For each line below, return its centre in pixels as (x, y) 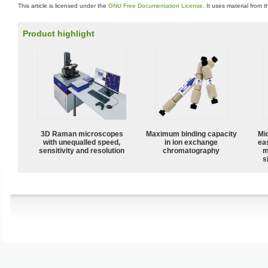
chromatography (191, 150)
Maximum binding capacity (191, 134)
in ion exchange (191, 142)
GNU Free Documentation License (156, 6)
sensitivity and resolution (82, 150)
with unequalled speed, (82, 142)
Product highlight (59, 33)
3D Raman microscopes (82, 134)
